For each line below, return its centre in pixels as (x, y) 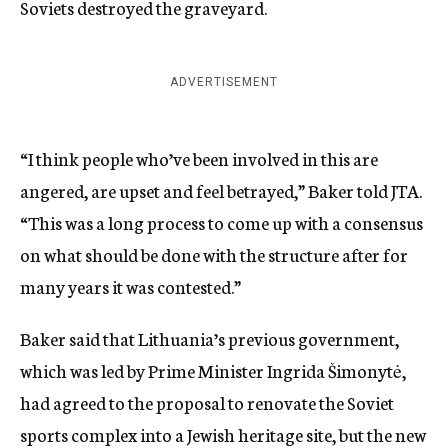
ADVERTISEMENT (224, 82)
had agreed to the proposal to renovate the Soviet (207, 402)
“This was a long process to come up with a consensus (221, 222)
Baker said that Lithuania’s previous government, (209, 338)
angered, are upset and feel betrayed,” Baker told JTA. (221, 190)
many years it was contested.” (130, 286)
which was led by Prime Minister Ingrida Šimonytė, (213, 370)
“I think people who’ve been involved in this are (199, 158)
